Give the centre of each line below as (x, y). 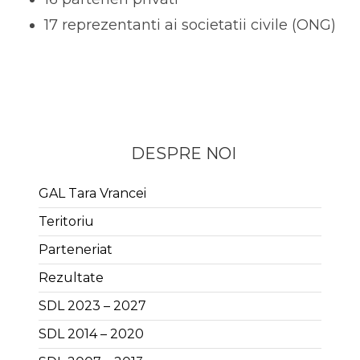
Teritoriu (66, 221)
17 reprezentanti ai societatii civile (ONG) (190, 25)
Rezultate (71, 277)
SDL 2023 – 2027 (92, 305)
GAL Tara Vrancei (92, 193)
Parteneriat (75, 249)
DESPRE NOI (184, 153)
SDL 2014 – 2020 (91, 333)
